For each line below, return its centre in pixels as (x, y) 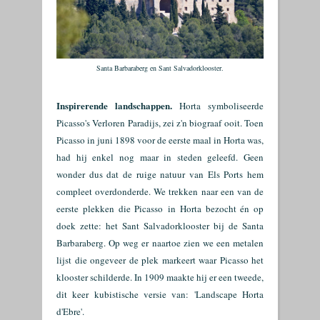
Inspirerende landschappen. (114, 105)
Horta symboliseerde (218, 106)
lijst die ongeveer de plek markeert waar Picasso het (160, 260)
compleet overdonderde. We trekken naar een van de (160, 191)
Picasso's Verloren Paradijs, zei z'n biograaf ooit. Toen (160, 123)
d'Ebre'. (70, 311)
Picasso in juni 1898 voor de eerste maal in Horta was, (160, 140)
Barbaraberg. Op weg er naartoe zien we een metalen (160, 243)
